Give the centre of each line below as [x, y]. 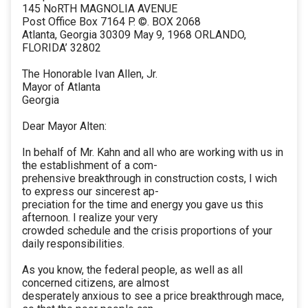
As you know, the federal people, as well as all [132, 270]
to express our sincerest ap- [90, 192]
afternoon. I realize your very [90, 218]
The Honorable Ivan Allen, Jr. [90, 74]
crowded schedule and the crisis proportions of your [147, 231]
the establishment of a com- [90, 166]
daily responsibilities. [73, 244]
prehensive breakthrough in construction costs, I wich [150, 179]
